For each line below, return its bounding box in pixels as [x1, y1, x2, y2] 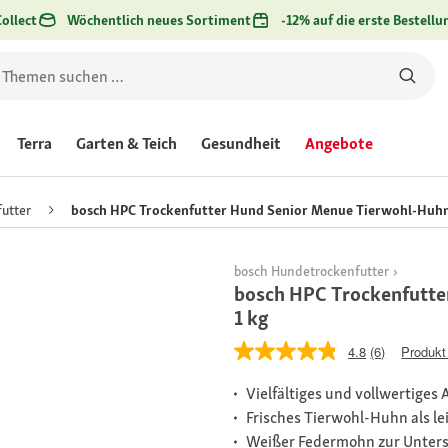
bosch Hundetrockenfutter [234, 262, 389, 281]
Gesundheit [201, 133, 281, 154]
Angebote [305, 133, 373, 154]
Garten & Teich [76, 133, 177, 154]
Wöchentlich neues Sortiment [67, 11, 251, 29]
